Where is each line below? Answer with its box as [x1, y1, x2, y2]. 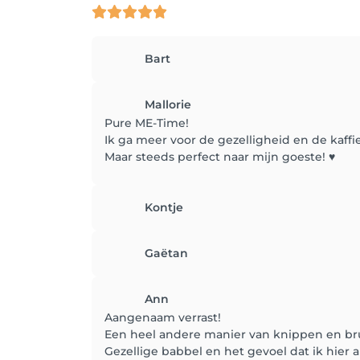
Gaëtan [145, 245, 188, 260]
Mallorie [145, 96, 191, 112]
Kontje [145, 199, 183, 215]
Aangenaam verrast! [104, 309, 221, 325]
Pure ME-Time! [104, 115, 189, 130]
